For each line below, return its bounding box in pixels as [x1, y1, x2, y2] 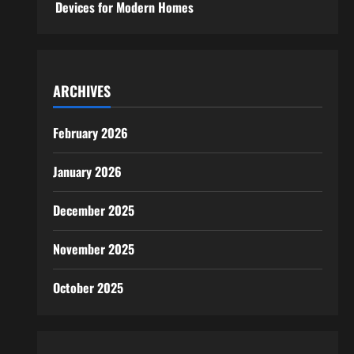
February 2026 [52, 123, 128, 143]
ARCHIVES [52, 81, 111, 102]
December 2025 [52, 201, 134, 220]
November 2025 [52, 239, 134, 259]
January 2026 [52, 162, 122, 182]
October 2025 [52, 278, 123, 298]
